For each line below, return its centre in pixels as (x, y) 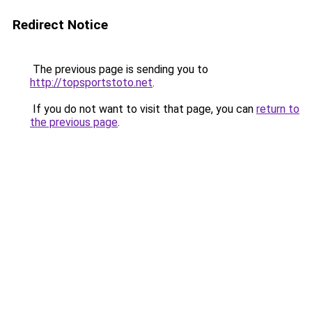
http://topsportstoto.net (91, 83)
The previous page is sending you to (119, 69)
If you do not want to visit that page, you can (143, 109)
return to (278, 109)
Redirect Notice (60, 25)
